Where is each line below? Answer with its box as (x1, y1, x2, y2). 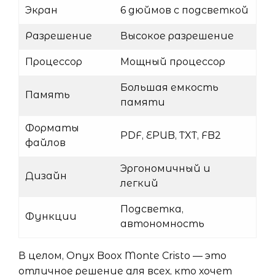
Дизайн (25, 170, 67, 182)
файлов (25, 137, 66, 149)
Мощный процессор (120, 56, 225, 68)
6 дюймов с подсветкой (120, 4, 249, 16)
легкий (120, 177, 158, 189)
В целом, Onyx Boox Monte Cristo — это (18, 250, 227, 261)
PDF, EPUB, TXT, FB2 (120, 130, 221, 141)
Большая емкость (120, 82, 219, 93)
